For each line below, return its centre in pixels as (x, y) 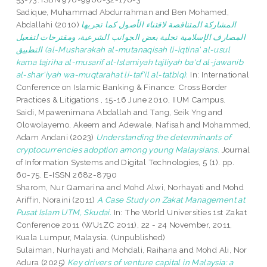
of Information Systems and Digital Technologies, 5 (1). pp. (125, 162)
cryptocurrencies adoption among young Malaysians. (118, 150)
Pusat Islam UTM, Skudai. (64, 212)
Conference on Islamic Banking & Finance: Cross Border (122, 87)
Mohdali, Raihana (145, 250)
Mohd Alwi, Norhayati (164, 187)
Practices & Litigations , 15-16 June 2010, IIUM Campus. (121, 100)
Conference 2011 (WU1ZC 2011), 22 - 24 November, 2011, (124, 225)
